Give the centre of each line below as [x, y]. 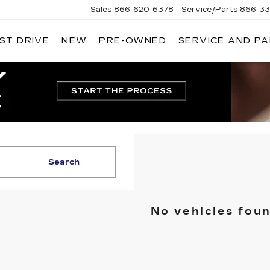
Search [64, 162]
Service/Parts [210, 9]
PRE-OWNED [133, 41]
